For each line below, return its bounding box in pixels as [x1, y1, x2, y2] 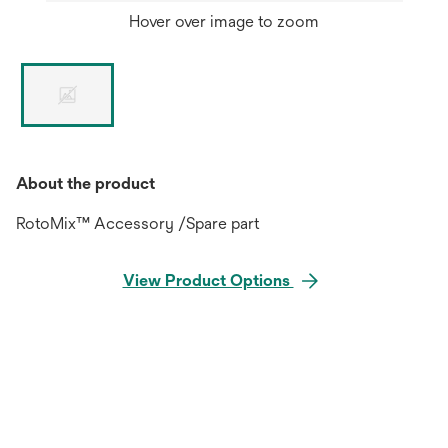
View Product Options [122, 271, 294, 290]
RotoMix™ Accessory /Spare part [16, 214, 259, 233]
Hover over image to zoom [129, 12, 319, 31]
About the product [16, 174, 155, 193]
